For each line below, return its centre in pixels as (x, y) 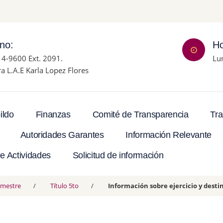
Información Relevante (168, 135)
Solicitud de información (118, 156)
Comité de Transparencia (140, 115)
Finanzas (53, 115)
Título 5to (64, 186)
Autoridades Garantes (62, 135)
